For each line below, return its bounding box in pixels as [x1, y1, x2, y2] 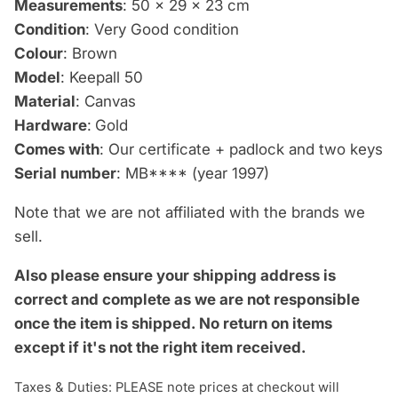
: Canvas [76, 92, 136, 111]
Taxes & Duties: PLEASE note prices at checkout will [14, 379, 339, 396]
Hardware [14, 116, 87, 135]
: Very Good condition [85, 20, 243, 39]
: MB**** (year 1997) [116, 164, 269, 183]
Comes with [14, 140, 99, 159]
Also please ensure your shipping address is [14, 267, 336, 285]
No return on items [199, 314, 332, 333]
